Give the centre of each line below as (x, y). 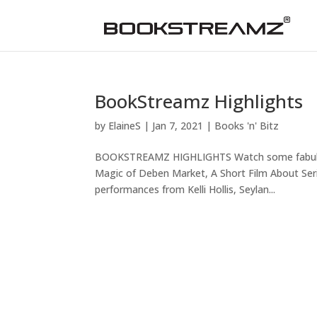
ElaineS (125, 126)
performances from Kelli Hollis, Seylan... (185, 189)
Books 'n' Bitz (247, 126)
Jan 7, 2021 (178, 126)
